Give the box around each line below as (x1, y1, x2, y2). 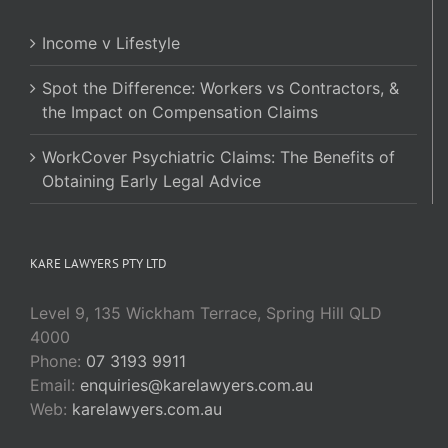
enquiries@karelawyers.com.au (80, 374, 313, 395)
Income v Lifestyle (42, 32, 180, 53)
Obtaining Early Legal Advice (42, 170, 261, 191)
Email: (30, 374, 80, 395)
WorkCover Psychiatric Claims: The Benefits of (42, 146, 395, 167)
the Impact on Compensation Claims (42, 101, 318, 122)
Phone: (30, 350, 86, 371)
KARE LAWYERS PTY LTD (30, 254, 167, 272)
